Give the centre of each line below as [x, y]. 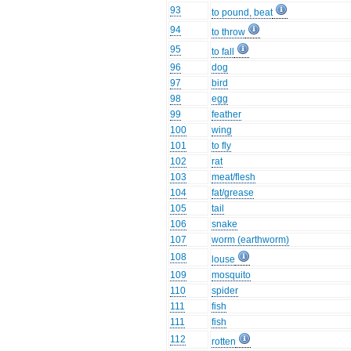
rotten [224, 342]
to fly [222, 146]
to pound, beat [242, 13]
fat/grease [233, 193]
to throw [229, 33]
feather [227, 115]
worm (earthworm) [251, 240]
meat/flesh [234, 177]
